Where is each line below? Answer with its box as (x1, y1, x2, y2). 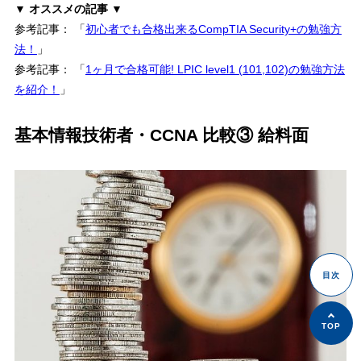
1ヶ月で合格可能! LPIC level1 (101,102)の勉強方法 (85, 63, 345, 77)
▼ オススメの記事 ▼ (14, 2, 122, 16)
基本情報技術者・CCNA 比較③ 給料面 (14, 126, 309, 145)
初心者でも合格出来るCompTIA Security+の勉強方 (85, 23, 342, 36)
